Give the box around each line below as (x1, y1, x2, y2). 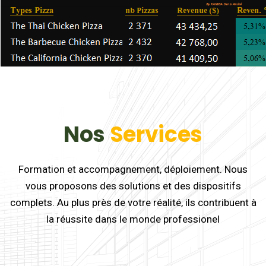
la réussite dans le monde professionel (46, 213, 220, 225)
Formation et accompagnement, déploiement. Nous (18, 163, 248, 175)
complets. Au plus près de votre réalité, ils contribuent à (9, 197, 256, 208)
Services (109, 119, 202, 150)
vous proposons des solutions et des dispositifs (25, 180, 241, 192)
